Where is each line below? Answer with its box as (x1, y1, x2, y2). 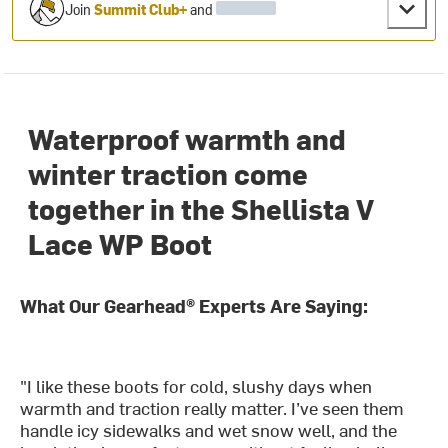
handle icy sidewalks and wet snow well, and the (20, 417, 398, 443)
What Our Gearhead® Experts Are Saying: (20, 293, 369, 319)
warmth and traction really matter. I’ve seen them (20, 395, 405, 421)
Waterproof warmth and (28, 119, 347, 158)
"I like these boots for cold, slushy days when (20, 373, 373, 399)
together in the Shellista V (28, 189, 375, 228)
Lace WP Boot (28, 224, 213, 263)
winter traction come (28, 154, 309, 193)
